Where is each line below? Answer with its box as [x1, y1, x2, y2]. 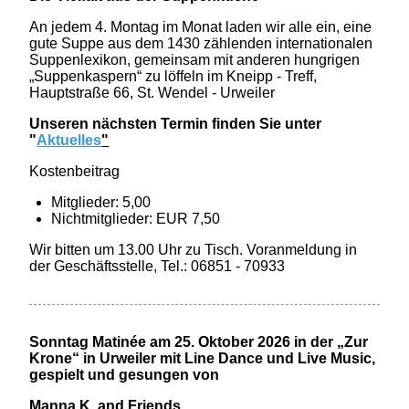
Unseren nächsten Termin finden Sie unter [29, 116, 322, 132]
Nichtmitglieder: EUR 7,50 [51, 211, 221, 227]
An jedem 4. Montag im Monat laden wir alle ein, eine [29, 19, 372, 36]
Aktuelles [37, 132, 102, 149]
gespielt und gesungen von [29, 367, 220, 383]
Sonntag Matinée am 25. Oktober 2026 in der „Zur [29, 334, 369, 351]
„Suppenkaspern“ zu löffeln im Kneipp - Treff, [29, 68, 318, 85]
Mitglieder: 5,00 [51, 194, 152, 211]
